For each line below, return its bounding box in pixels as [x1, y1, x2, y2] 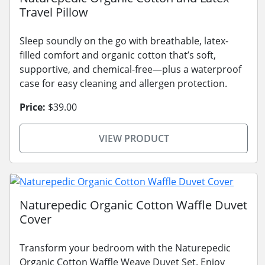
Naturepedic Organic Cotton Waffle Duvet [20, 196, 247, 213]
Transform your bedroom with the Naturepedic [20, 241, 231, 254]
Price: [20, 101, 46, 114]
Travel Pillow [20, 4, 88, 21]
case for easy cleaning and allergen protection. [20, 77, 227, 91]
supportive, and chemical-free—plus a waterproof [20, 63, 241, 76]
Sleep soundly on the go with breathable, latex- [20, 34, 228, 48]
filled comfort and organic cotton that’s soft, [20, 49, 216, 62]
